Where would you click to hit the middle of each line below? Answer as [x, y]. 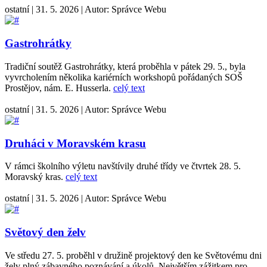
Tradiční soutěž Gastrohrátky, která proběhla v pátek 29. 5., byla [125, 66]
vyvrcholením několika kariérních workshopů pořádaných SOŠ [124, 77]
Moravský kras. [35, 177]
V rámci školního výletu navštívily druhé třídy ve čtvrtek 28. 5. [123, 166]
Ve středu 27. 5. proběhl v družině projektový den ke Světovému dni [133, 255]
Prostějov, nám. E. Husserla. [59, 88]
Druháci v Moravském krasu [75, 143]
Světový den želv [45, 232]
